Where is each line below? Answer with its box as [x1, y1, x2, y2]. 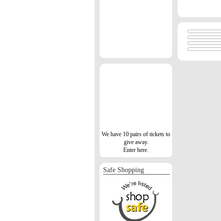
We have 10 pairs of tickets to [102, 130, 170, 138]
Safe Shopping [103, 166, 144, 174]
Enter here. [123, 146, 148, 153]
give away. [123, 138, 148, 146]
